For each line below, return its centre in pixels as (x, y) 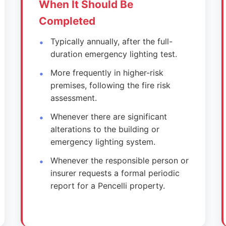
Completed (67, 21)
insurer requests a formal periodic (115, 173)
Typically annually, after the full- (111, 41)
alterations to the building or (105, 129)
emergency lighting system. (103, 142)
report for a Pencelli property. (107, 186)
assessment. (73, 98)
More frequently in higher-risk (107, 73)
